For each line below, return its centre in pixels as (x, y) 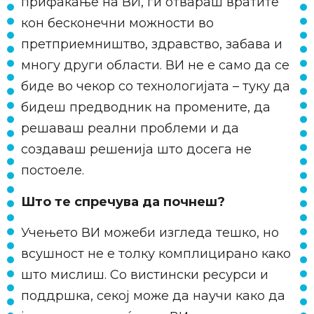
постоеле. (53, 171)
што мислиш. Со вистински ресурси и (145, 274)
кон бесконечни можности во (117, 23)
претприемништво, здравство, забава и (152, 45)
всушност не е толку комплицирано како (156, 253)
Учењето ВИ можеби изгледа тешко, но (150, 232)
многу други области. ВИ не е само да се (155, 66)
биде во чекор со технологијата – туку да (156, 87)
